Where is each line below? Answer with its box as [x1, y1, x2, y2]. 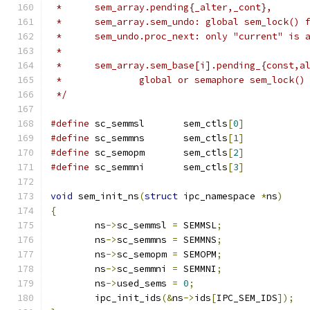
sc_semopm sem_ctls [183, 147, 228, 158]
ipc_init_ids [95, 292, 161, 304]
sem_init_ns [73, 190, 139, 202]
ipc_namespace [178, 190, 261, 202]
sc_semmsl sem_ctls [183, 118, 228, 129]
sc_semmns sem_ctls [183, 132, 228, 144]
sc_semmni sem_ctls [183, 161, 228, 173]
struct [145, 190, 178, 202]
